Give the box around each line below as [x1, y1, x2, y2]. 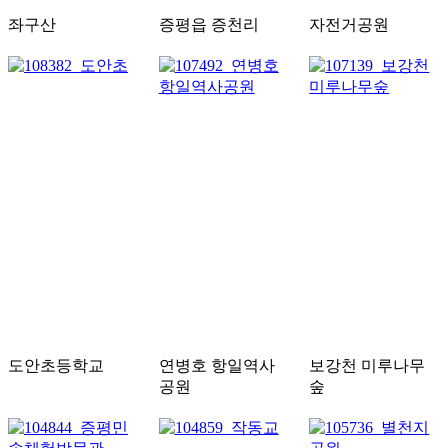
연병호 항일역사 [158, 357, 275, 375]
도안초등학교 [8, 357, 104, 375]
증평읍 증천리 [158, 16, 259, 34]
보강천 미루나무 [309, 357, 426, 375]
